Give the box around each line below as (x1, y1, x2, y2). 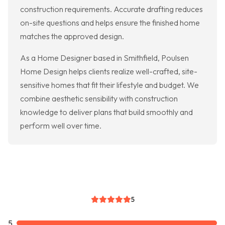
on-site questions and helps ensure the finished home (20, 18, 200, 28)
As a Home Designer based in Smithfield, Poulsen (20, 53, 189, 63)
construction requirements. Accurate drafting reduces (20, 4, 203, 15)
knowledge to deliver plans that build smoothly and (20, 107, 193, 118)
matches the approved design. (20, 31, 124, 42)
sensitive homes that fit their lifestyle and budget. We (20, 80, 199, 90)
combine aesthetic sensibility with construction (20, 93, 178, 104)
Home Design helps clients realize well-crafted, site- (20, 66, 197, 77)
